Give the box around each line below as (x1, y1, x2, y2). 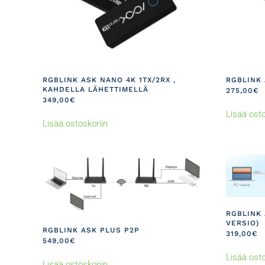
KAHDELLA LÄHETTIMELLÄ (43, 85, 148, 93)
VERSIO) (226, 218, 259, 227)
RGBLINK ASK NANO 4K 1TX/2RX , (43, 75, 176, 84)
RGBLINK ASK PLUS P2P (43, 226, 140, 235)
